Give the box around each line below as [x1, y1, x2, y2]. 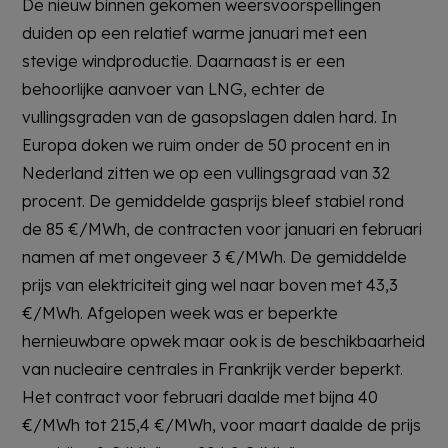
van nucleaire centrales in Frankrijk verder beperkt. [22, 359, 404, 380]
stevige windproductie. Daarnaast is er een [22, 51, 346, 72]
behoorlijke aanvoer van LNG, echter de [22, 79, 326, 100]
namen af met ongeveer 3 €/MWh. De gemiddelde [22, 247, 408, 268]
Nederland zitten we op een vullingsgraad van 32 [22, 163, 391, 184]
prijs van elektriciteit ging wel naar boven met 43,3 [22, 275, 399, 296]
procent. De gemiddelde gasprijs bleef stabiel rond [22, 191, 405, 212]
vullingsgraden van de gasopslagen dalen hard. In [22, 107, 398, 128]
